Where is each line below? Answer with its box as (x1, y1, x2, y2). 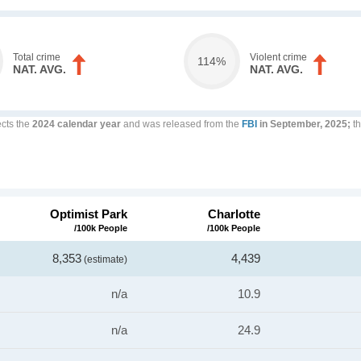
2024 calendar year (32, 118, 121, 130)
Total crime (13, 52, 61, 63)
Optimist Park (50, 207, 127, 221)
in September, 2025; (257, 118, 351, 130)
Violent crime (249, 52, 307, 63)
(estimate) (81, 254, 127, 265)
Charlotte (208, 207, 260, 221)
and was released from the (121, 118, 242, 130)
